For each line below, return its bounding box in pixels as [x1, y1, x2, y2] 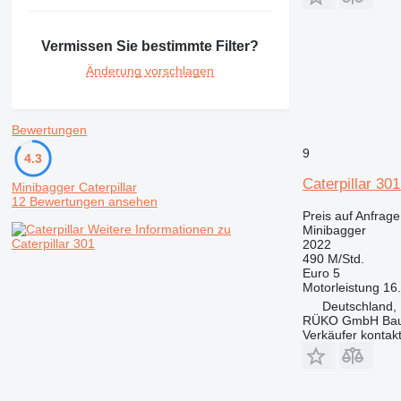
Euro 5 [302, 265, 340, 280]
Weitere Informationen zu [87, 221, 231, 236]
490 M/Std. [302, 251, 364, 266]
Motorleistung [302, 279, 380, 294]
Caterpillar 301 [11, 235, 95, 251]
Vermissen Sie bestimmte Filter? [41, 38, 260, 54]
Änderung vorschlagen [86, 63, 215, 78]
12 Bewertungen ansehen [11, 193, 158, 209]
